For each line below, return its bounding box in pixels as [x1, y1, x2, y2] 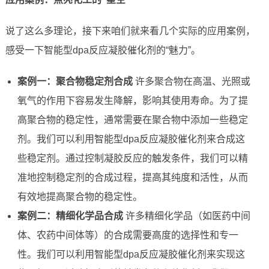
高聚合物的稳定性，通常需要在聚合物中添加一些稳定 [17, 115, 248, 125]
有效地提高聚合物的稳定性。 [17, 192, 142, 202]
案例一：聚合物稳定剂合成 [17, 76, 133, 87]
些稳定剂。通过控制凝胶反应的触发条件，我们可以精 [17, 153, 248, 164]
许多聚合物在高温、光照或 [132, 76, 250, 87]
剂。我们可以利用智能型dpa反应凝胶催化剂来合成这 [17, 134, 245, 145]
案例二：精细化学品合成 [17, 211, 123, 222]
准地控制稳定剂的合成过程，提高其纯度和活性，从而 [17, 172, 248, 183]
